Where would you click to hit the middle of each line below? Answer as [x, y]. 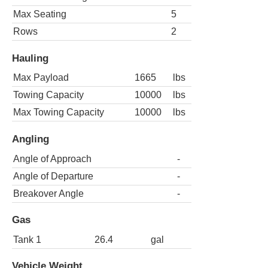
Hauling [30, 58]
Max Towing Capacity [59, 112]
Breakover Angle [48, 193]
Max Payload [41, 78]
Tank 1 [27, 239]
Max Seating [40, 14]
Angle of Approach [52, 159]
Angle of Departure [53, 176]
